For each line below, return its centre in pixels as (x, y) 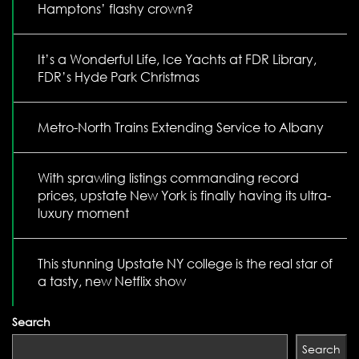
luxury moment (83, 213)
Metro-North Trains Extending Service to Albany (181, 127)
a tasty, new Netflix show (112, 281)
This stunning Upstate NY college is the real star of (185, 264)
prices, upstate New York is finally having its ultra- (184, 196)
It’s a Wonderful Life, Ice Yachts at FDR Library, (177, 59)
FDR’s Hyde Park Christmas (119, 77)
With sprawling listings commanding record (168, 178)
